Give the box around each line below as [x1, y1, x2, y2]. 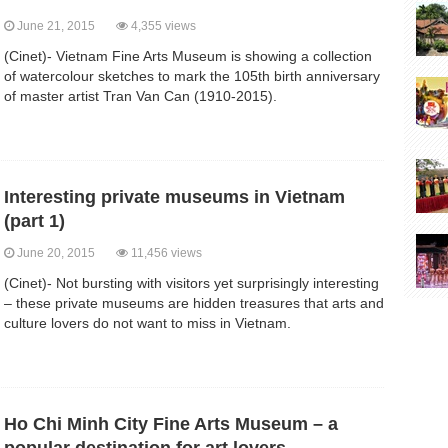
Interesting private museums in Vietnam [4, 187, 345, 208]
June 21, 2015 [14, 19, 116, 34]
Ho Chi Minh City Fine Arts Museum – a [4, 414, 338, 435]
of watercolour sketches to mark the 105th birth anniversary [4, 68, 380, 85]
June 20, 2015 [14, 246, 116, 261]
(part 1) [4, 211, 65, 232]
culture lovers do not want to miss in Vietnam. [4, 315, 291, 332]
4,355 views [128, 19, 196, 34]
